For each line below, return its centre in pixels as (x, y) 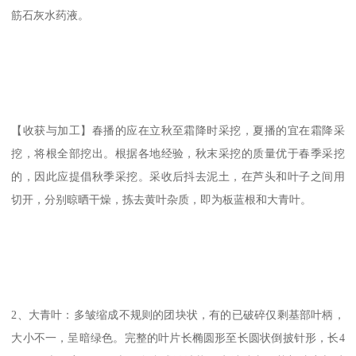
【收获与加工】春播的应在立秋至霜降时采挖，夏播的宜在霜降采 (178, 130)
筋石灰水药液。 (50, 15)
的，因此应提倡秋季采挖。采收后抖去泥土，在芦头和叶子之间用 (178, 176)
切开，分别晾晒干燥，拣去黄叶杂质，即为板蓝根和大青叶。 (162, 199)
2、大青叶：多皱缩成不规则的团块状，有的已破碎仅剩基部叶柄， (178, 314)
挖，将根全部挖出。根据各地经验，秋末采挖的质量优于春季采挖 (178, 153)
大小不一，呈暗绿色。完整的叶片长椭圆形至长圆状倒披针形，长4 (178, 337)
